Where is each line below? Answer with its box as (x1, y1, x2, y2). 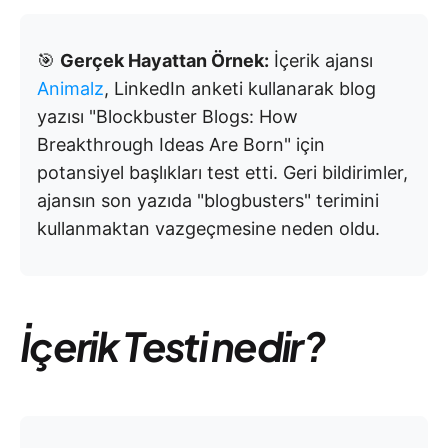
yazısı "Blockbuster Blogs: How (37, 106, 298, 127)
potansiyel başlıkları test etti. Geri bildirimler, (37, 162, 408, 183)
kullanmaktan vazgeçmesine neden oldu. (37, 218, 380, 239)
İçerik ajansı (269, 50, 373, 71)
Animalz (37, 78, 104, 99)
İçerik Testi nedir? (20, 320, 325, 371)
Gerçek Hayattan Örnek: (60, 50, 269, 71)
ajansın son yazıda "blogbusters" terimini (37, 190, 379, 211)
